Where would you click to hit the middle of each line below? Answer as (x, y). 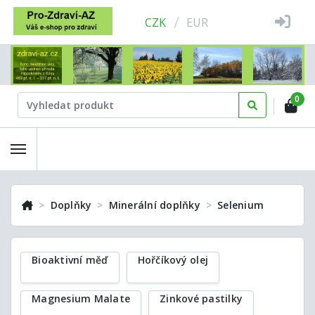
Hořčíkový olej (173, 259)
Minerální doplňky (154, 205)
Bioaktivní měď (70, 259)
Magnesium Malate (81, 298)
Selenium (240, 205)
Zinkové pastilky (201, 298)
